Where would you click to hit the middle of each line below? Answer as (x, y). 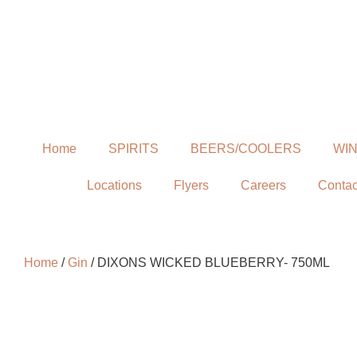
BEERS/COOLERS (246, 149)
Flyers (191, 185)
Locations (114, 185)
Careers (263, 185)
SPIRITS (133, 149)
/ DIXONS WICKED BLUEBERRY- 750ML (209, 263)
